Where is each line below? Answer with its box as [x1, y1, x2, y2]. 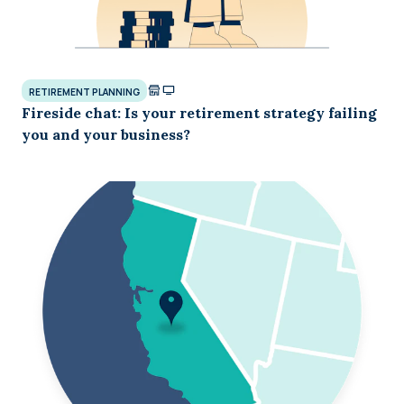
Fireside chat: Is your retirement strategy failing [22, 103, 377, 122]
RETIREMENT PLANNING [29, 85, 140, 98]
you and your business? [22, 124, 190, 143]
